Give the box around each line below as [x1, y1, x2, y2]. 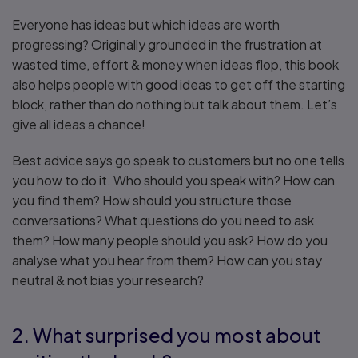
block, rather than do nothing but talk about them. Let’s [12, 96, 337, 113]
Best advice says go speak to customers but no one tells [12, 152, 344, 169]
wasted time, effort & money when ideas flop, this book [12, 56, 339, 73]
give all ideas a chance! [12, 116, 145, 133]
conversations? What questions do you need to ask [12, 212, 314, 229]
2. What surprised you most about [12, 323, 320, 347]
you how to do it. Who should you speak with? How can [12, 172, 335, 189]
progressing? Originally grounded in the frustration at [12, 36, 322, 53]
